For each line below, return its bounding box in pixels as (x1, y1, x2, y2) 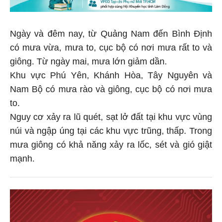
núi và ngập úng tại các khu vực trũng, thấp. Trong (10, 124, 212, 134)
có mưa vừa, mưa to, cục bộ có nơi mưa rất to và (10, 41, 212, 51)
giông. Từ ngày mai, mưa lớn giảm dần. (10, 55, 167, 65)
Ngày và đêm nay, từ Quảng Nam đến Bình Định (10, 27, 212, 37)
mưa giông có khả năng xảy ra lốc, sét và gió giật (10, 138, 212, 148)
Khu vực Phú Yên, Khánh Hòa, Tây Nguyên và (10, 68, 212, 79)
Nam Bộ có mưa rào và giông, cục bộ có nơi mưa (10, 82, 212, 93)
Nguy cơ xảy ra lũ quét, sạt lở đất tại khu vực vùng (10, 110, 212, 120)
